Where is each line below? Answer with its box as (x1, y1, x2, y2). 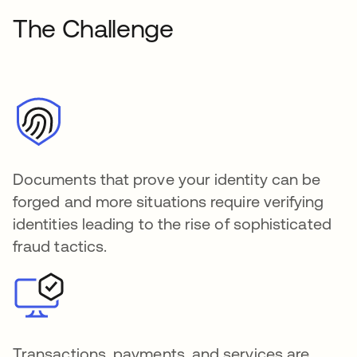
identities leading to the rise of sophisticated (13, 214, 331, 233)
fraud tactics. (13, 237, 108, 255)
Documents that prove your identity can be (13, 170, 321, 188)
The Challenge (13, 14, 174, 43)
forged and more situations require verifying (13, 192, 324, 210)
